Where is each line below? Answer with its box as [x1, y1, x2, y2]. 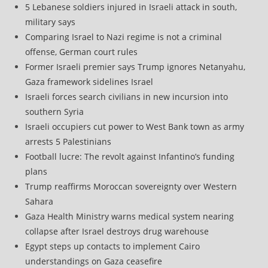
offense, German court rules [25, 45, 138, 57]
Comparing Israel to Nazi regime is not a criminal [25, 31, 223, 42]
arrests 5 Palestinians [25, 135, 112, 147]
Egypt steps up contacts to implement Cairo [25, 240, 200, 252]
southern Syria [25, 105, 84, 117]
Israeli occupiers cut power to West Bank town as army [25, 120, 245, 132]
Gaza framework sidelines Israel [25, 75, 154, 87]
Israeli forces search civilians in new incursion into [25, 90, 229, 102]
